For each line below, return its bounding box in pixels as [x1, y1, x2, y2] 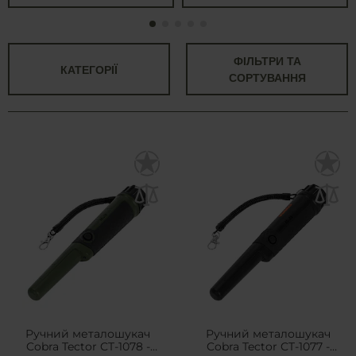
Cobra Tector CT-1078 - [25, 339, 150, 354]
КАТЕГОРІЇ [60, 61, 118, 77]
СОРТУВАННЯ [228, 70, 306, 86]
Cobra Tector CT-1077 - [206, 339, 330, 354]
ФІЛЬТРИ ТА [233, 53, 301, 69]
